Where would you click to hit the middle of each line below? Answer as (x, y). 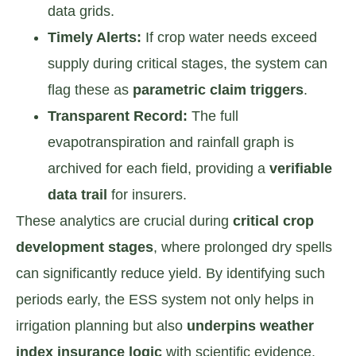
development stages (85, 247)
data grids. (81, 11)
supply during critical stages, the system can (188, 63)
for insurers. (147, 194)
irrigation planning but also (101, 325)
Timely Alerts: (95, 37)
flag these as (90, 89)
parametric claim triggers (218, 89)
